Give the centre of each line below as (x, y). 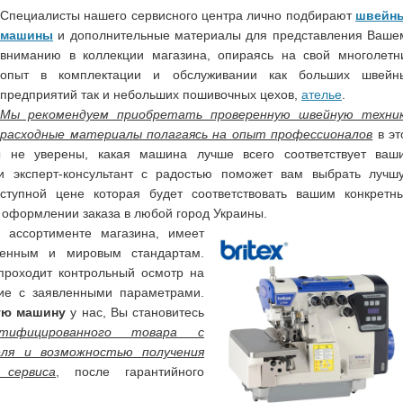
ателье (322, 94)
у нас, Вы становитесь (135, 312)
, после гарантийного (130, 371)
